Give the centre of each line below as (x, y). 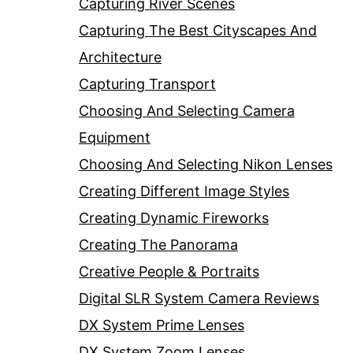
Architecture (120, 58)
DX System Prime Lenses (162, 325)
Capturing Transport (147, 84)
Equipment (115, 138)
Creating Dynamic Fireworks (174, 218)
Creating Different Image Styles (184, 191)
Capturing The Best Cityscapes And (198, 31)
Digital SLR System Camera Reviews (199, 299)
